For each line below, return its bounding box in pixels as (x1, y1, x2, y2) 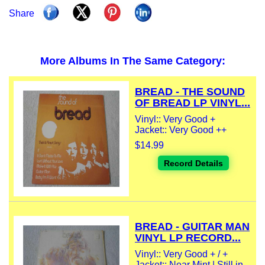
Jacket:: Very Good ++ (135, 125, 227, 135)
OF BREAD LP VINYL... (135, 97, 250, 109)
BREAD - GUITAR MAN (135, 221, 250, 233)
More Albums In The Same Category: (40, 55, 225, 67)
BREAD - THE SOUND (135, 86, 245, 98)
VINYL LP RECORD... (135, 232, 241, 244)
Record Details (163, 159, 223, 169)
